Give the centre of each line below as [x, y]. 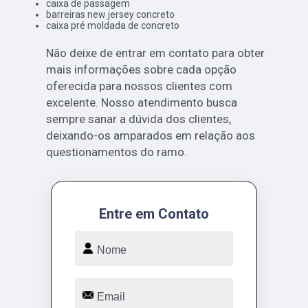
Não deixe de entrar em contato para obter [155, 53]
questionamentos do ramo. [116, 152]
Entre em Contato [154, 213]
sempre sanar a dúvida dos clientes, [138, 119]
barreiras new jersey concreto [110, 14]
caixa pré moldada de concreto [112, 25]
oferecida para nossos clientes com [139, 86]
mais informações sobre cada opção [141, 69]
